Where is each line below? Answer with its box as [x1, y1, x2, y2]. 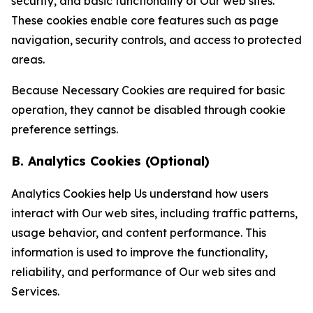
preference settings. [11, 122, 118, 136]
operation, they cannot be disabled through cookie [11, 103, 286, 117]
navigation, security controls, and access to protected [11, 33, 302, 47]
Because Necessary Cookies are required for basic [11, 83, 285, 97]
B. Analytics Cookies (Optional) [11, 153, 210, 169]
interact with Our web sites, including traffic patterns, [11, 206, 298, 220]
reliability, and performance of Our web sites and [11, 265, 276, 279]
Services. [11, 284, 59, 298]
